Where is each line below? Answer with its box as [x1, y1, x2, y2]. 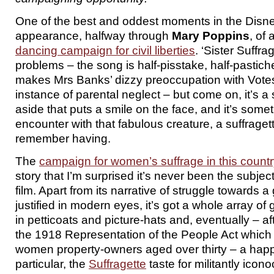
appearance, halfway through [15, 29, 172, 42]
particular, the [15, 257, 89, 270]
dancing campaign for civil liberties [15, 43, 195, 57]
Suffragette [89, 257, 146, 270]
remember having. [15, 131, 111, 145]
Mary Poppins [172, 29, 250, 42]
